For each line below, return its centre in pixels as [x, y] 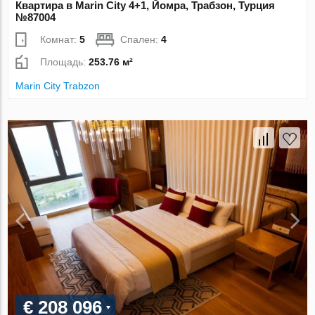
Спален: [141, 40]
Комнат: [60, 40]
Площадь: [65, 62]
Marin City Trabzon [58, 86]
